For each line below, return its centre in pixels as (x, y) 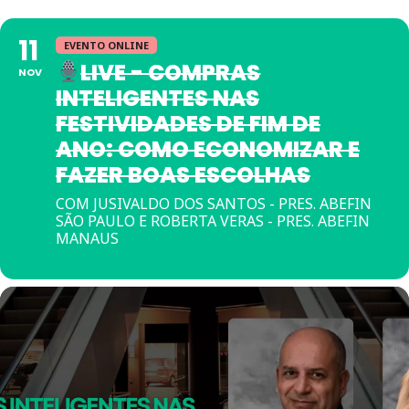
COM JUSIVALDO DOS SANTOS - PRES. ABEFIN (214, 204)
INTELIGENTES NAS (157, 98)
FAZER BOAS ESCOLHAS (183, 175)
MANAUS (87, 238)
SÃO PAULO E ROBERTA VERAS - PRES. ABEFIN (213, 221)
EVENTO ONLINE (106, 45)
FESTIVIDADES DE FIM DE (188, 124)
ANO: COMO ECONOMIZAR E (208, 149)
